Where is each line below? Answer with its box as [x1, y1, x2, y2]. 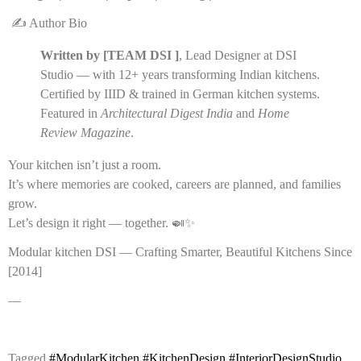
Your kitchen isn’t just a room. [8, 157, 161, 172]
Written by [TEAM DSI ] [40, 48, 179, 62]
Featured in [40, 106, 101, 120]
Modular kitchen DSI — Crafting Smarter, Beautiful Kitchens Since [8, 244, 352, 259]
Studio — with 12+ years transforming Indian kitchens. [40, 67, 320, 81]
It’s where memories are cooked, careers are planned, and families [8, 176, 341, 191]
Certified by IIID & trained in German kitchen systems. [40, 86, 320, 101]
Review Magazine [40, 125, 131, 139]
